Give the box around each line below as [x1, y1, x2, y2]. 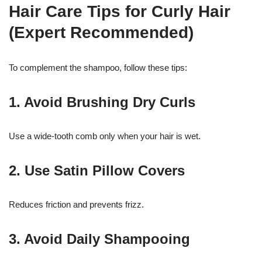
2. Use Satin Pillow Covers [9, 163, 185, 179]
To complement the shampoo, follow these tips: [9, 63, 187, 73]
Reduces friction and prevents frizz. [9, 199, 144, 210]
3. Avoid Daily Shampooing [9, 231, 190, 247]
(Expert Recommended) [9, 23, 194, 42]
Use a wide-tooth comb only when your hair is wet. [9, 131, 201, 142]
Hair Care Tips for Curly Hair [9, 2, 230, 21]
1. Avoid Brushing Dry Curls [9, 94, 195, 111]
